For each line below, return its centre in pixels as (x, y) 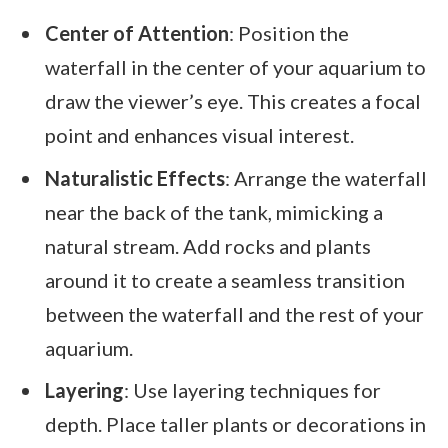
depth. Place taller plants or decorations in (235, 424)
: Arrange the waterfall (326, 177)
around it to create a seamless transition (225, 279)
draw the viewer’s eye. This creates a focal (233, 100)
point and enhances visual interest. (199, 134)
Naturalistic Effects (135, 177)
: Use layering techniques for (252, 390)
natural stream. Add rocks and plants (208, 245)
